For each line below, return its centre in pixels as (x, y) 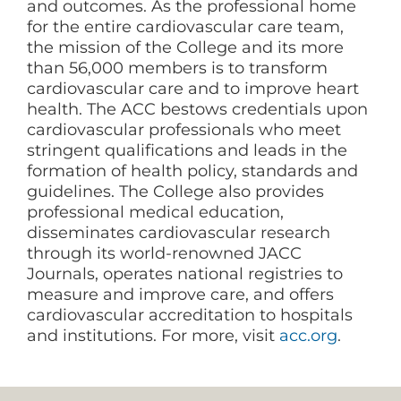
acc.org (308, 336)
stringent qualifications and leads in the (187, 151)
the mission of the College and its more (185, 48)
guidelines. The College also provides (175, 192)
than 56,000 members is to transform (177, 68)
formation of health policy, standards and (192, 171)
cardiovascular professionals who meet (184, 130)
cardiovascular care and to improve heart (193, 89)
